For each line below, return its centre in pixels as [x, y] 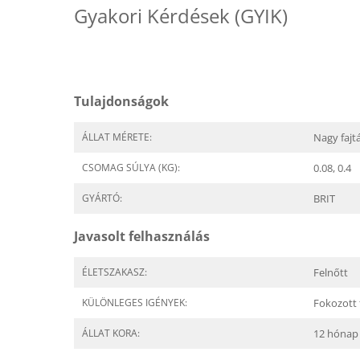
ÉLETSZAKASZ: [115, 272]
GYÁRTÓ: [102, 198]
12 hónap [336, 333]
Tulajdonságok [121, 101]
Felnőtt [331, 272]
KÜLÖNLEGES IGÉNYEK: [135, 303]
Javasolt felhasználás [142, 236]
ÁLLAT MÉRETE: [117, 137]
